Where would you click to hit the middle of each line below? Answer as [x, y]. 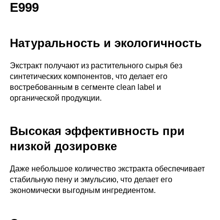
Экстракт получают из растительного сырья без [96, 65]
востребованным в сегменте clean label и [85, 87]
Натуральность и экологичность [106, 43]
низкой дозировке [63, 146]
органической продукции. [56, 98]
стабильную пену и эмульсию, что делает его [91, 179]
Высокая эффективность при [97, 131]
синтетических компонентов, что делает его [89, 76]
